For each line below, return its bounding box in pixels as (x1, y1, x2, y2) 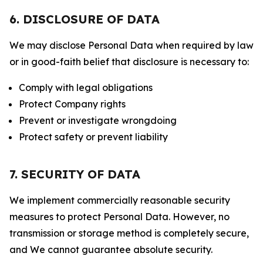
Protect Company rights (19, 98, 126, 110)
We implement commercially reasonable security (9, 194, 230, 206)
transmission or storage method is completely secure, (9, 227, 249, 239)
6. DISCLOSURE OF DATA (9, 12, 160, 26)
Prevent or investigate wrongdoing (19, 114, 177, 126)
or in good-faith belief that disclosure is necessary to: (9, 56, 249, 68)
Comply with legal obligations (19, 82, 153, 93)
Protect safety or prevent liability (19, 131, 168, 143)
